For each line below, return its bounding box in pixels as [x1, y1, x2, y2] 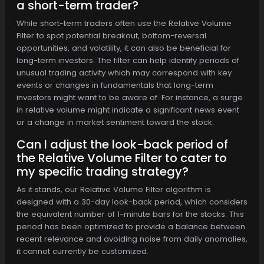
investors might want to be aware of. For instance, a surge [16, 91, 243, 103]
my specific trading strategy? [16, 163, 189, 180]
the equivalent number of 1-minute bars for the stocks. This [16, 208, 244, 220]
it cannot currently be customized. [16, 245, 148, 257]
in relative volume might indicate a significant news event [16, 104, 239, 115]
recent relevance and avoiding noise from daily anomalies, [16, 233, 247, 245]
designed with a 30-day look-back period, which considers [16, 196, 247, 207]
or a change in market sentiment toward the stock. [16, 116, 214, 128]
